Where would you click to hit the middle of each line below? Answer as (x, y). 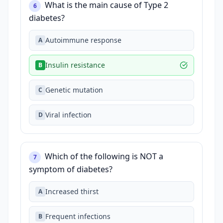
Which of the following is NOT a (104, 156)
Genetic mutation (74, 90)
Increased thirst (72, 191)
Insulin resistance (75, 65)
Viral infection (68, 115)
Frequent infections (78, 216)
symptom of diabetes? (71, 169)
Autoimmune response (83, 40)
